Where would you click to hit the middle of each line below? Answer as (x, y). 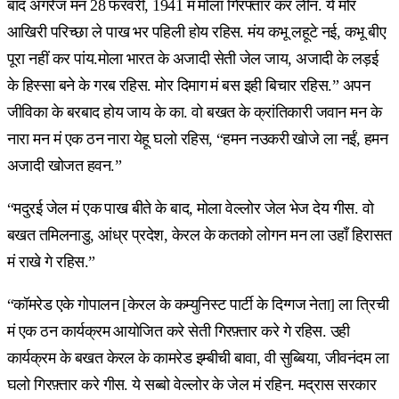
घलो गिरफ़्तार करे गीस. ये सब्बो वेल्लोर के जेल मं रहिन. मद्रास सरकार (192, 384)
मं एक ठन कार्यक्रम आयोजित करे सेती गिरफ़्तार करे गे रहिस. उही (179, 331)
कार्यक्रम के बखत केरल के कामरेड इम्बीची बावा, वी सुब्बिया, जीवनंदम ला (198, 358)
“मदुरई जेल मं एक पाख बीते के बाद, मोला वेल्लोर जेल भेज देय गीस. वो (191, 208)
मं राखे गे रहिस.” (51, 261)
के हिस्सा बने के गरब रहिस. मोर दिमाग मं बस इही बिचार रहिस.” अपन (189, 85)
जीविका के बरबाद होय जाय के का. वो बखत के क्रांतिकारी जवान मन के (195, 112)
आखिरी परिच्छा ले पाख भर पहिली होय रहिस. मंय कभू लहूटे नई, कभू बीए (197, 32)
